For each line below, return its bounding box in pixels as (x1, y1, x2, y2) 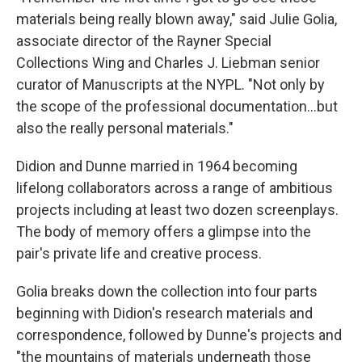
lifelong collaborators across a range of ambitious (16, 179, 333, 196)
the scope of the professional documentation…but (16, 98, 338, 115)
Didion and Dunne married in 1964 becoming (16, 158, 297, 175)
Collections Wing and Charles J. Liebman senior (16, 54, 320, 71)
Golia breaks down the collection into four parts (16, 283, 318, 300)
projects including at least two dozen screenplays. (16, 201, 339, 218)
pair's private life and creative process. (16, 245, 262, 262)
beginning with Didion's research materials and (16, 305, 313, 322)
